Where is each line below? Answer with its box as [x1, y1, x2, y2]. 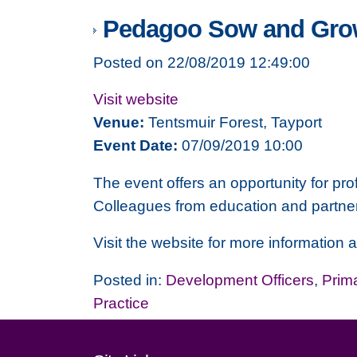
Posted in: [93, 270, 166, 288]
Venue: [93, 113, 144, 131]
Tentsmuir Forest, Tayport [144, 113, 322, 131]
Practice [93, 293, 149, 312]
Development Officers [166, 270, 314, 288]
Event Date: [93, 136, 178, 155]
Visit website [93, 90, 178, 108]
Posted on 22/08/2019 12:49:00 [93, 53, 310, 71]
